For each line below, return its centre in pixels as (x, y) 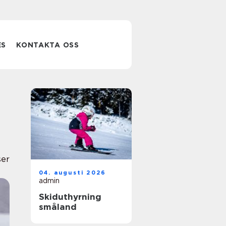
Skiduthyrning (70, 197)
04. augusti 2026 (73, 173)
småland (58, 207)
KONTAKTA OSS (48, 45)
